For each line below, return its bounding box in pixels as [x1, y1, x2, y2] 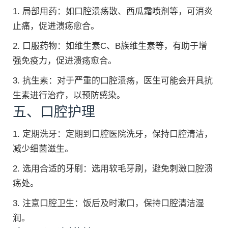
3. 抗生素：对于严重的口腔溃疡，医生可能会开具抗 [13, 76, 213, 85]
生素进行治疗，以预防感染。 [13, 91, 125, 100]
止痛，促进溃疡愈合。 [13, 21, 99, 31]
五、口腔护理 [13, 104, 95, 120]
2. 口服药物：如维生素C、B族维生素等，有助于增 [13, 41, 207, 51]
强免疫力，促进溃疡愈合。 [13, 56, 117, 66]
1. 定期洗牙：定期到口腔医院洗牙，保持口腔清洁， [13, 129, 213, 139]
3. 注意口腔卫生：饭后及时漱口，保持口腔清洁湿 [13, 198, 204, 208]
